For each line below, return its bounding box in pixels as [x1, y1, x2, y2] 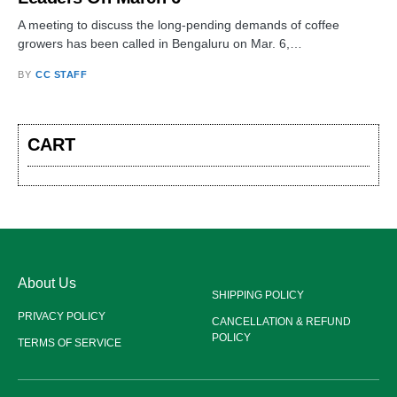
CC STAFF [35, 69, 88, 80]
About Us [18, 276, 76, 292]
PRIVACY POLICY [18, 310, 105, 323]
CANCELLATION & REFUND [212, 315, 351, 329]
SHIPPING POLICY [212, 289, 304, 302]
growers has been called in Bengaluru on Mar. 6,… [18, 36, 302, 51]
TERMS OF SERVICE [18, 337, 121, 350]
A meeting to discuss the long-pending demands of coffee [18, 18, 339, 32]
